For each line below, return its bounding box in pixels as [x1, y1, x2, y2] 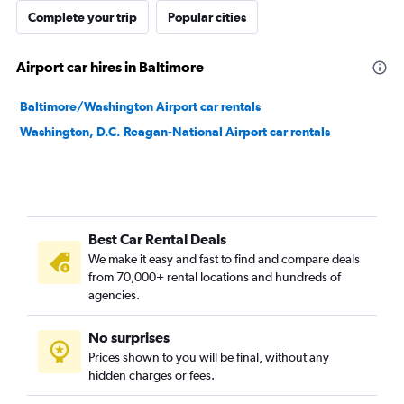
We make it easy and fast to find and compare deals [88, 252, 360, 266]
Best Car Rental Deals [88, 231, 226, 247]
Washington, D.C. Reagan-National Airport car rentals [20, 124, 330, 139]
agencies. [88, 288, 140, 302]
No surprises [88, 329, 170, 345]
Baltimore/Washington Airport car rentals [20, 99, 261, 114]
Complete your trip [28, 10, 137, 24]
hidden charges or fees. [88, 368, 215, 382]
